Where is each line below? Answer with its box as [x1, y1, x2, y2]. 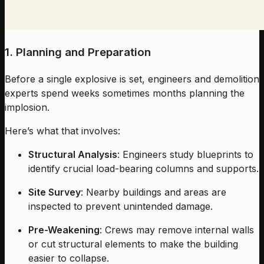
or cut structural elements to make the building [28, 237, 238, 250]
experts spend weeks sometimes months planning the [5, 87, 245, 99]
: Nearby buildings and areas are [81, 186, 226, 198]
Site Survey [28, 186, 81, 198]
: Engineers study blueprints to [117, 148, 253, 160]
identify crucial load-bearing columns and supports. [28, 162, 259, 174]
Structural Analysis [28, 148, 117, 160]
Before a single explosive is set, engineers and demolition [5, 72, 259, 85]
